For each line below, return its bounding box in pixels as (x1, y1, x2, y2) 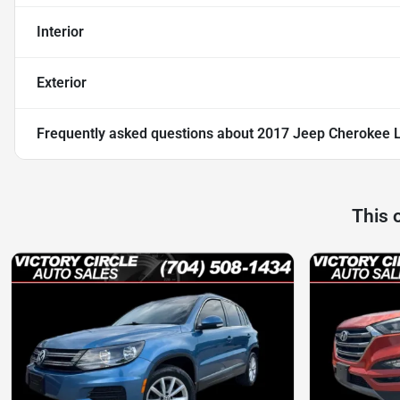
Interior (37, 23, 84, 41)
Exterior (37, 74, 87, 92)
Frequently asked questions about (37, 125, 257, 143)
